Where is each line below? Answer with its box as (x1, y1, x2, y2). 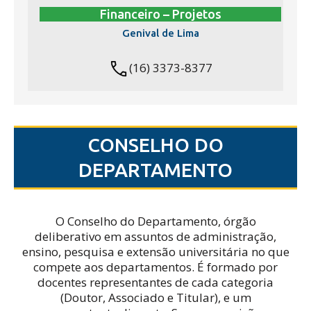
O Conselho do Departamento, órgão (55, 213, 256, 230)
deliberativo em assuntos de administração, (35, 228, 276, 245)
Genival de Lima (121, 26, 199, 39)
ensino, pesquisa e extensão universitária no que (22, 244, 289, 260)
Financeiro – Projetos (99, 7, 221, 22)
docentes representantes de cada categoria (37, 274, 274, 291)
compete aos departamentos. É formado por (33, 259, 278, 276)
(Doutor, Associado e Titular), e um (60, 289, 251, 306)
